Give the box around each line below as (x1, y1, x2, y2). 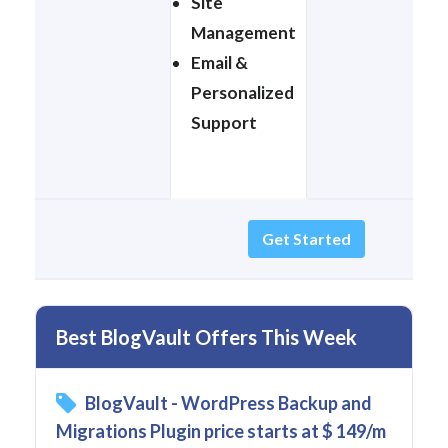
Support (191, 111, 257, 133)
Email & (191, 51, 248, 73)
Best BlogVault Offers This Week (56, 324, 357, 349)
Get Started (262, 228, 351, 248)
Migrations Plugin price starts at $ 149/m (56, 419, 386, 442)
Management (191, 21, 296, 43)
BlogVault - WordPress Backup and (85, 391, 372, 414)
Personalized (191, 81, 294, 103)
